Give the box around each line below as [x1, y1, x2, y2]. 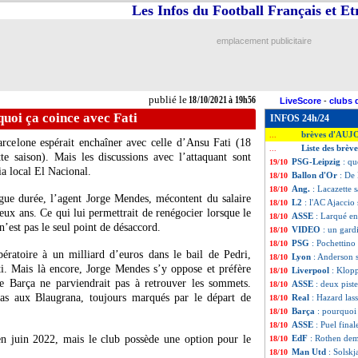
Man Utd [292, 347, 328, 356]
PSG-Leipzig [292, 157, 343, 166]
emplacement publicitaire [216, 36, 312, 46]
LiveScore [280, 96, 321, 105]
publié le [148, 93, 187, 105]
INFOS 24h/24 [270, 113, 329, 124]
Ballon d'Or [292, 170, 340, 180]
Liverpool [292, 265, 332, 275]
